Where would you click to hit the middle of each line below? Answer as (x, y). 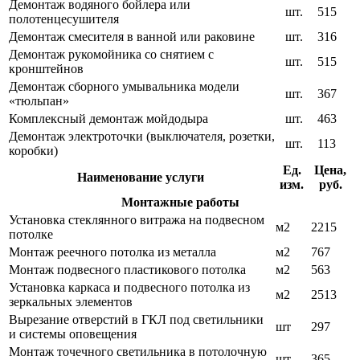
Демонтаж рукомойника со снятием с (111, 55)
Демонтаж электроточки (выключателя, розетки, (142, 137)
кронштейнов (46, 69)
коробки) (33, 151)
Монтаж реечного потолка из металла (112, 252)
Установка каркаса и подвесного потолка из (129, 288)
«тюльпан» (39, 101)
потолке (31, 235)
